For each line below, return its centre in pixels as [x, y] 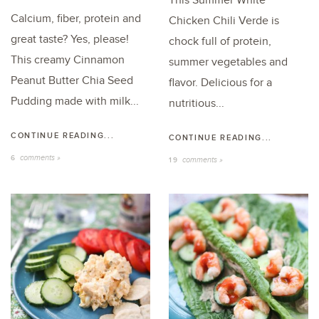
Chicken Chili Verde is [224, 21]
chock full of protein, [220, 41]
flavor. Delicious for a [220, 83]
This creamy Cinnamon [68, 60]
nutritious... [196, 103]
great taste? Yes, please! [70, 39]
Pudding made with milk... [75, 101]
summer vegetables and [228, 62]
